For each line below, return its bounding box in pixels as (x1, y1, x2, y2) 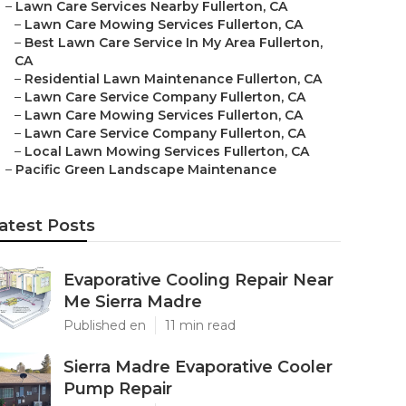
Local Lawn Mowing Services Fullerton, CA (24, 143, 309, 159)
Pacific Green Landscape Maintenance (15, 161, 276, 178)
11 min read (165, 317, 236, 333)
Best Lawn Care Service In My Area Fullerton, (24, 34, 323, 51)
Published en (63, 317, 146, 333)
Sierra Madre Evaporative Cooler (63, 357, 333, 377)
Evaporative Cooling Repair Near (63, 270, 333, 290)
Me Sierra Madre (63, 292, 202, 312)
